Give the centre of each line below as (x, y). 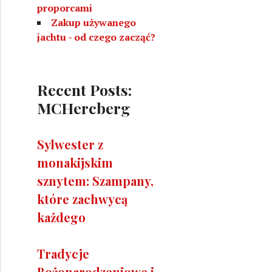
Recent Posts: (84, 89)
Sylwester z (70, 144)
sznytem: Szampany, (95, 180)
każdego (61, 217)
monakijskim (75, 162)
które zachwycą (82, 199)
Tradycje (63, 253)
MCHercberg (83, 107)
